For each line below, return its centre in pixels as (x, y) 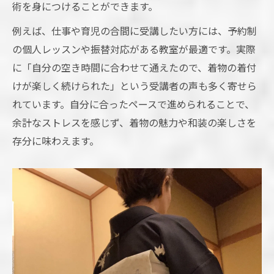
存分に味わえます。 (56, 141)
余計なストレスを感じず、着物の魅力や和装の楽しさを (134, 123)
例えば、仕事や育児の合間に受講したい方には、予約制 (135, 31)
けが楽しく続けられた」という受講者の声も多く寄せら (135, 86)
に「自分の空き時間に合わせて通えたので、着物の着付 (134, 68)
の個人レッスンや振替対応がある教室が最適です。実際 (134, 49)
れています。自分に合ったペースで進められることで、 (133, 104)
